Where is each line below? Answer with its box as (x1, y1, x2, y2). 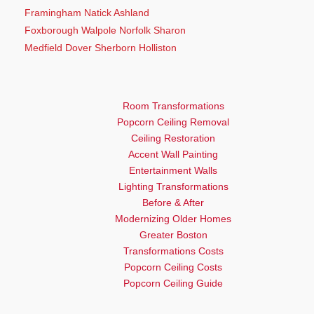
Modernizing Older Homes (115, 212, 232, 224)
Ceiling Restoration (131, 132, 216, 144)
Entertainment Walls (129, 164, 218, 176)
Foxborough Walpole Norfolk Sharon (25, 24, 186, 36)
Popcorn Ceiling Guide (123, 277, 224, 289)
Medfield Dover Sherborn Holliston (25, 41, 177, 53)
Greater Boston (139, 228, 207, 240)
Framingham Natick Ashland (25, 6, 149, 18)
